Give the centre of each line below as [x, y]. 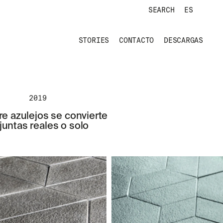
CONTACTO [137, 40]
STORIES [94, 40]
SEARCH [161, 10]
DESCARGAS [183, 40]
